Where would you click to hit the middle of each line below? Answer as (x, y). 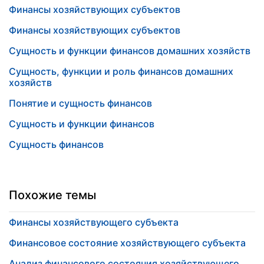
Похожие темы (52, 195)
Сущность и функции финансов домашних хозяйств (130, 51)
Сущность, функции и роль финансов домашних (121, 71)
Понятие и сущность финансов (80, 103)
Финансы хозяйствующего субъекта (94, 222)
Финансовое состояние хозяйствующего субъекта (127, 243)
